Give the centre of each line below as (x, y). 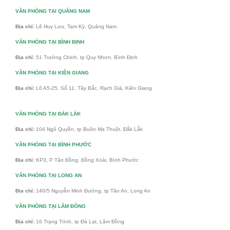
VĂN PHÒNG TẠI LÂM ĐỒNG (51, 206)
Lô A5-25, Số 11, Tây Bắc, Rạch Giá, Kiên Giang (94, 88)
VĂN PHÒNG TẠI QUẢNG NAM (53, 11)
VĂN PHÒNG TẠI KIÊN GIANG (52, 72)
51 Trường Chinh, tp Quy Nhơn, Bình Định (87, 57)
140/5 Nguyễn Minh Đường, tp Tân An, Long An (93, 190)
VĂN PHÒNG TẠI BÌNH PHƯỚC (53, 144)
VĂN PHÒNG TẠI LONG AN (49, 175)
